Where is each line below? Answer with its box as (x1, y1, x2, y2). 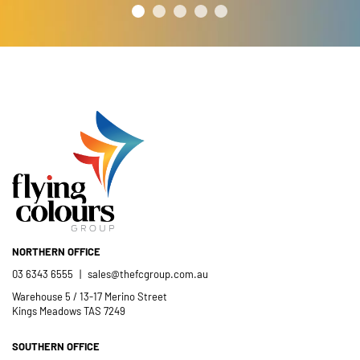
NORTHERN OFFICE (11, 244, 100, 258)
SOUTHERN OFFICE (11, 339, 100, 353)
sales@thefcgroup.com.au (87, 267, 208, 280)
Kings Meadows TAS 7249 (11, 304, 125, 317)
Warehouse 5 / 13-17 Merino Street (11, 289, 167, 303)
